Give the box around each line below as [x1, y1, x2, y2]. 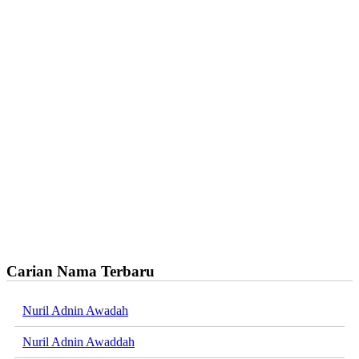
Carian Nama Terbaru [6, 262, 155, 280]
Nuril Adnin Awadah [22, 304, 128, 318]
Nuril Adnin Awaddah [22, 335, 135, 349]
